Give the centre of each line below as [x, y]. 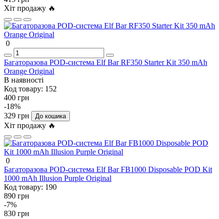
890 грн [17, 196]
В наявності [24, 80]
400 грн [17, 98]
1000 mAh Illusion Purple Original [58, 178]
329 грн [17, 116]
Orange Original [29, 71]
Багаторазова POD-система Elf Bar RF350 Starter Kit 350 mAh [106, 63]
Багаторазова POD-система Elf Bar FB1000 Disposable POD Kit [108, 170]
